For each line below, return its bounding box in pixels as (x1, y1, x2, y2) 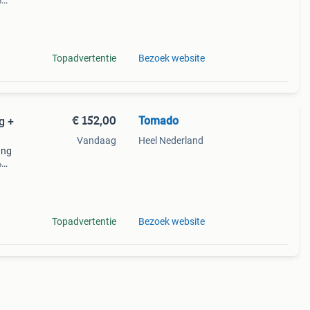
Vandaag (76, 135, 116, 146)
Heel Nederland (138, 135, 203, 146)
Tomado (138, 114, 179, 127)
